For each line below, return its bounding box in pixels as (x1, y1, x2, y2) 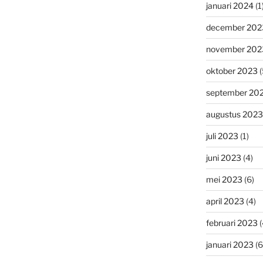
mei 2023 (205, 174, 242, 184)
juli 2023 (205, 130, 238, 141)
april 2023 (205, 195, 244, 206)
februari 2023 (205, 217, 258, 228)
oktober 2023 (205, 65, 258, 76)
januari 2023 (205, 239, 254, 249)
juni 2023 (205, 152, 241, 163)
